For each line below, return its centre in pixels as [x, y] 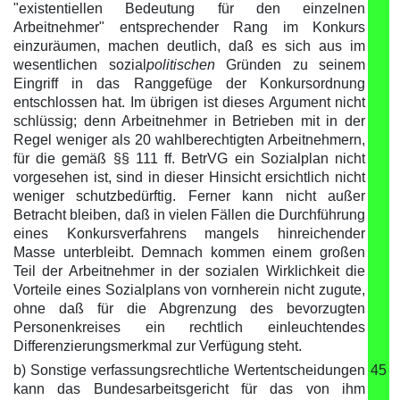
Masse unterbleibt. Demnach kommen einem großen [189, 252]
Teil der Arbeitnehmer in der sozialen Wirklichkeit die [189, 271]
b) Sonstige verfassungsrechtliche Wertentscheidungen [189, 370]
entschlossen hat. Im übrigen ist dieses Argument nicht [189, 102]
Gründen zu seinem [290, 65]
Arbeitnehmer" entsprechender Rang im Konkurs [189, 27]
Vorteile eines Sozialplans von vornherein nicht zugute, [189, 290]
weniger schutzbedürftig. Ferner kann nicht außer [189, 196]
